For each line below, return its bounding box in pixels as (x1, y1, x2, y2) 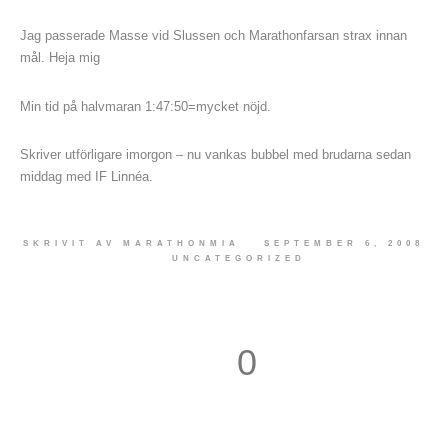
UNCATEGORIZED (172, 254, 307, 264)
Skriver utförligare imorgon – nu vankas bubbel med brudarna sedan (19, 146, 411, 162)
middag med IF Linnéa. (19, 168, 153, 184)
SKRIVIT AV (23, 238, 124, 248)
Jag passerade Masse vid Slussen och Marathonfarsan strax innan (19, 28, 407, 44)
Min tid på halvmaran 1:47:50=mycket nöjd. (19, 98, 271, 114)
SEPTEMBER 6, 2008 (264, 238, 425, 248)
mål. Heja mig (19, 50, 100, 66)
